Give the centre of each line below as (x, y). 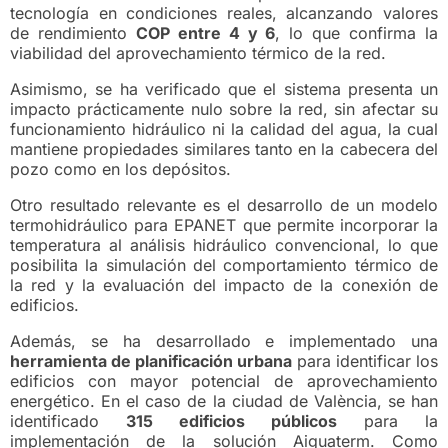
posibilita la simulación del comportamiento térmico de (224, 265)
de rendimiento (73, 33)
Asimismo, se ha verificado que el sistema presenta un (224, 89)
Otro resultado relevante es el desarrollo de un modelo (224, 205)
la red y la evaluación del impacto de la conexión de (224, 285)
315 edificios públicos (231, 421)
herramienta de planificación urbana (151, 361)
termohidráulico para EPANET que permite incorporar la (224, 225)
